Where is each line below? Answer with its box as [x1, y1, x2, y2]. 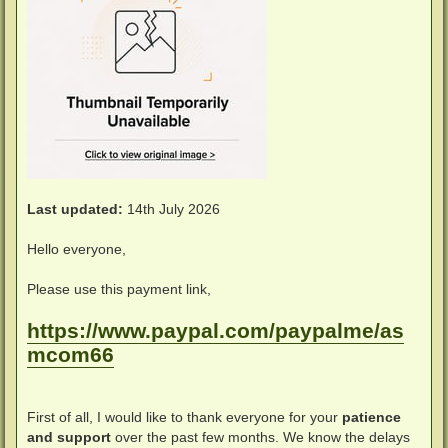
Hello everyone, [27, 241, 126, 258]
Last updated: [27, 201, 123, 218]
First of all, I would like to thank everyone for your [27, 409, 342, 426]
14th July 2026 [123, 201, 220, 218]
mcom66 [27, 343, 114, 368]
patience [342, 409, 401, 426]
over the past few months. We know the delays [111, 429, 410, 446]
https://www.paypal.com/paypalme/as [27, 319, 404, 344]
